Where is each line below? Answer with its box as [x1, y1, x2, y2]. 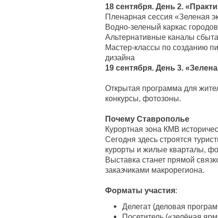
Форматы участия [105, 186, 175, 195]
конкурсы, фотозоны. [105, 94, 181, 103]
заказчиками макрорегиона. [105, 165, 204, 174]
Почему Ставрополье [105, 114, 189, 123]
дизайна [105, 53, 135, 62]
